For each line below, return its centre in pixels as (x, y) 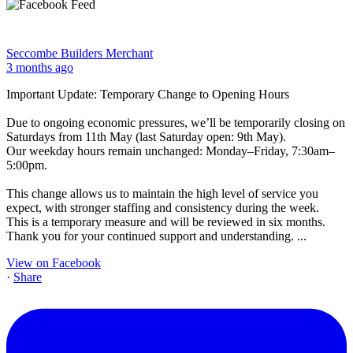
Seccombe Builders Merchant (80, 54)
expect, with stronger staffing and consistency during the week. (163, 208)
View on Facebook (54, 263)
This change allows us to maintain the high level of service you (162, 194)
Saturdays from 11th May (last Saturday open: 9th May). (146, 137)
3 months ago (40, 68)
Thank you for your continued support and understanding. (152, 236)
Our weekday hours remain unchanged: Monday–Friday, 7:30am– (171, 151)
